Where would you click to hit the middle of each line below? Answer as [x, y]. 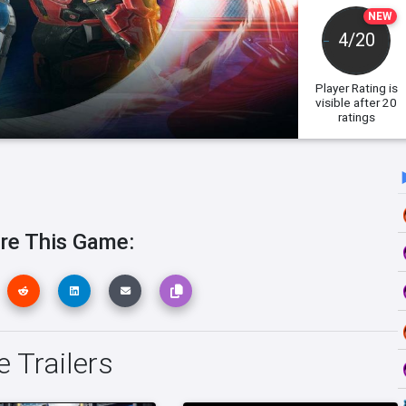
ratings [356, 117]
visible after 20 [357, 102]
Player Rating [350, 88]
